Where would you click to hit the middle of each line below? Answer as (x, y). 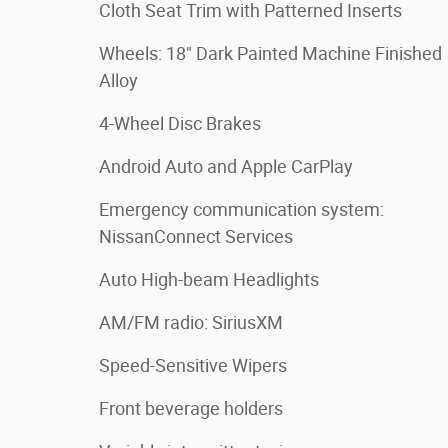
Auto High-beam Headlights (209, 279)
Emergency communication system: (241, 209)
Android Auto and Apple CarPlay (226, 166)
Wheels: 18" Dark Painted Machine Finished (270, 53)
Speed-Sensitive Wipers (193, 365)
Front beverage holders (191, 408)
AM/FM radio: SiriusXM (191, 322)
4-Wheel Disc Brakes (180, 123)
